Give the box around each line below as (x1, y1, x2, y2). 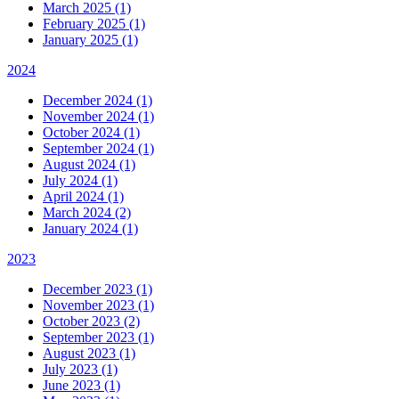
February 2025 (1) (43, 15, 145, 31)
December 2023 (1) (43, 281, 152, 297)
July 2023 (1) (43, 361, 118, 377)
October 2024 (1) (43, 124, 140, 140)
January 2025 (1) (43, 31, 138, 47)
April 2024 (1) (43, 188, 124, 204)
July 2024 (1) (43, 172, 118, 188)
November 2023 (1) (43, 297, 154, 313)
